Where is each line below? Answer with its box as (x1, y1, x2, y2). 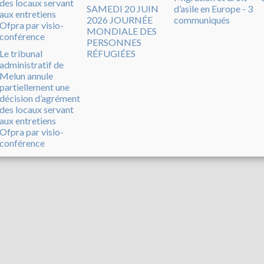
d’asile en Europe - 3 (174, 2, 253, 14)
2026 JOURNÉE (87, 14, 153, 25)
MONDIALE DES (87, 25, 157, 37)
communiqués (174, 14, 230, 25)
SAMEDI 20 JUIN (87, 2, 159, 14)
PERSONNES (87, 36, 141, 48)
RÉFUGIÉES (87, 47, 136, 59)
